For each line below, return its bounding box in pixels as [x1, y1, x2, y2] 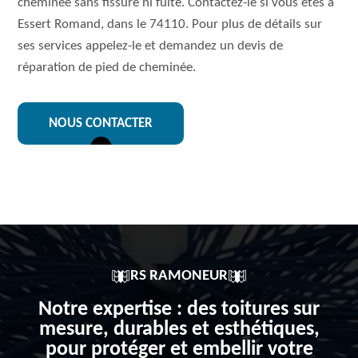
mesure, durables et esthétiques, [38, 319, 320, 340]
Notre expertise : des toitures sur [38, 299, 320, 320]
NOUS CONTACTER [49, 117, 153, 130]
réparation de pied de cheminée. [18, 61, 197, 74]
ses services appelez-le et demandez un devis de [18, 39, 284, 53]
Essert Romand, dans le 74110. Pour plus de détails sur [18, 18, 323, 31]
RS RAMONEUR [130, 268, 228, 284]
